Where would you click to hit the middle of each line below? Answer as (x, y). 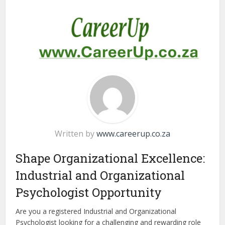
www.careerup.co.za (133, 134)
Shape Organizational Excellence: (110, 158)
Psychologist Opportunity (89, 193)
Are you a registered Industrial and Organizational (96, 211)
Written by (76, 134)
